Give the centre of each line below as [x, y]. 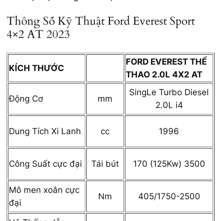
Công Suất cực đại [45, 164]
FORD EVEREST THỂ [166, 61]
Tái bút [105, 164]
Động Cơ [26, 98]
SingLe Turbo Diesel [169, 92]
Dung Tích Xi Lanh [45, 131]
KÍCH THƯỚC [37, 68]
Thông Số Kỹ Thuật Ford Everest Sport [101, 21]
